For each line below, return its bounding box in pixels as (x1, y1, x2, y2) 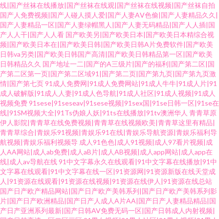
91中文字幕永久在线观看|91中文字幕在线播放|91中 (59, 157, 217, 166)
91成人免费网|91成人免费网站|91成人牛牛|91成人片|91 (45, 79, 217, 88)
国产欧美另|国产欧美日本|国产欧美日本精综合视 (66, 30, 214, 39)
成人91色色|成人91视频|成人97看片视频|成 (79, 138, 213, 146)
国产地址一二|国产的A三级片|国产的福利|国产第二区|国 (43, 60, 215, 68)
